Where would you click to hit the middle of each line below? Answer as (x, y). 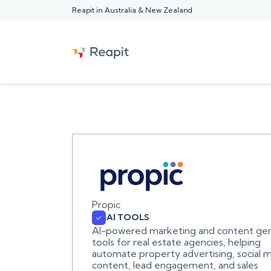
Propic (106, 204)
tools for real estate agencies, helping (176, 242)
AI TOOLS (128, 217)
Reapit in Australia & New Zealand (132, 10)
